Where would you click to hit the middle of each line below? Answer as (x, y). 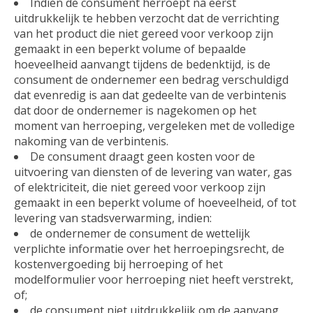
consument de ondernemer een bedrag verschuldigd (151, 79)
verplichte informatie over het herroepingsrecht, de (149, 248)
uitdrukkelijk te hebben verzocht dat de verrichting (147, 18)
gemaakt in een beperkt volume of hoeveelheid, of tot (155, 202)
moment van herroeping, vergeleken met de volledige (154, 125)
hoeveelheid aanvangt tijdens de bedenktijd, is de (142, 64)
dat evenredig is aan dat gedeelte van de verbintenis (150, 95)
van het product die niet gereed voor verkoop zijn (144, 33)
